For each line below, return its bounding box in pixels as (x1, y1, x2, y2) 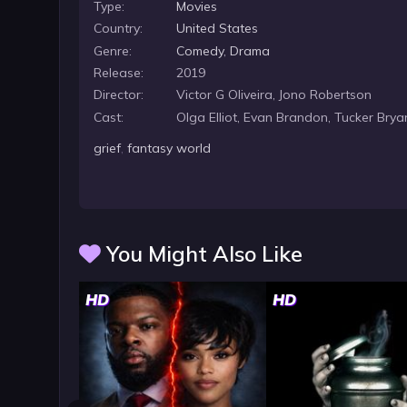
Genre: (94, 42, 133, 59)
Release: (94, 65, 144, 81)
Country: (94, 20, 144, 37)
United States (176, 20, 259, 37)
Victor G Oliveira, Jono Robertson (176, 86, 372, 104)
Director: (94, 86, 144, 104)
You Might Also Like (100, 240, 303, 268)
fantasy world (127, 140, 212, 157)
